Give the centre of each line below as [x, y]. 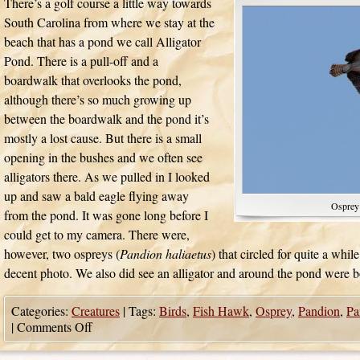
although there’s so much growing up [98, 99]
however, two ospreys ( [62, 254]
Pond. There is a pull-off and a [81, 61]
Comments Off [55, 327]
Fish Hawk [221, 311]
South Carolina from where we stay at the [109, 22]
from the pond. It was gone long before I [106, 215]
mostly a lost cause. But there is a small [103, 138]
